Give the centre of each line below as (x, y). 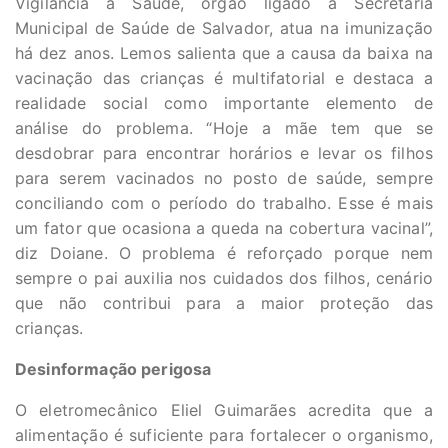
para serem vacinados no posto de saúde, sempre (224, 178)
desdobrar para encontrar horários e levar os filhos (224, 153)
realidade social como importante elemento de (224, 103)
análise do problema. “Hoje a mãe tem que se (224, 128)
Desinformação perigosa (113, 369)
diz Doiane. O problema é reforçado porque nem (224, 253)
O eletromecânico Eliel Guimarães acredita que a (224, 410)
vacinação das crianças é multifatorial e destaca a (224, 78)
